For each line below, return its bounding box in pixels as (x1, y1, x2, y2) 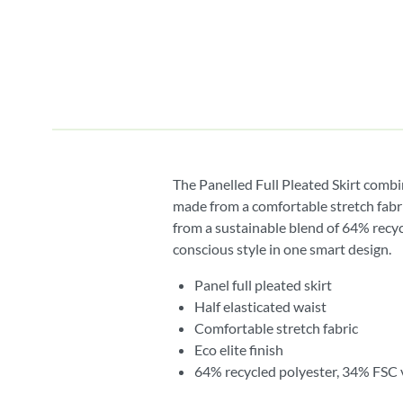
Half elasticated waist (194, 297, 327, 315)
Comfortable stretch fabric (194, 318, 358, 336)
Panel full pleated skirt (194, 275, 332, 293)
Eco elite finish (194, 340, 283, 358)
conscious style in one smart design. (173, 239, 391, 257)
